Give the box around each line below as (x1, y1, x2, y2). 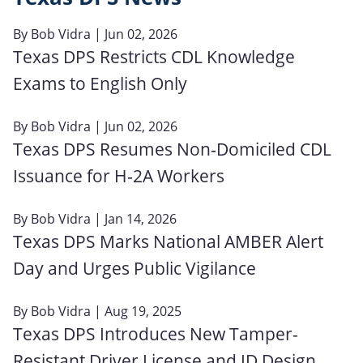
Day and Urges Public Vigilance (13, 256, 256, 280)
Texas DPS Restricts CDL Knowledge (13, 45, 295, 68)
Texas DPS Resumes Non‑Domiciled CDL (13, 137, 331, 160)
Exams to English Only (13, 71, 187, 95)
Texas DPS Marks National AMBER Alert (13, 229, 323, 253)
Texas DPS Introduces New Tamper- (13, 322, 298, 345)
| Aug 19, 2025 (91, 301, 181, 320)
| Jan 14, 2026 (91, 209, 177, 228)
